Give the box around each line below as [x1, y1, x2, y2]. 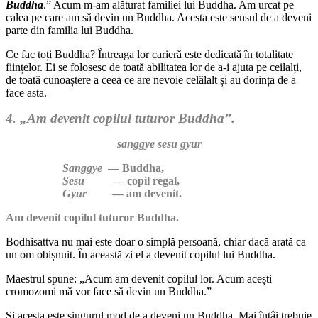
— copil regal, [84, 174, 180, 187]
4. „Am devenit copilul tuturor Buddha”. [6, 110, 235, 126]
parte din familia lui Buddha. [6, 23, 133, 36]
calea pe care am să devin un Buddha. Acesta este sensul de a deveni [6, 11, 312, 23]
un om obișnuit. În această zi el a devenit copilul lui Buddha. [6, 248, 275, 261]
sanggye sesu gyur [116, 137, 202, 150]
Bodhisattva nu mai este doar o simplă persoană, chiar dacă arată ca [6, 235, 306, 248]
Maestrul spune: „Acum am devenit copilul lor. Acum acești [6, 272, 272, 285]
